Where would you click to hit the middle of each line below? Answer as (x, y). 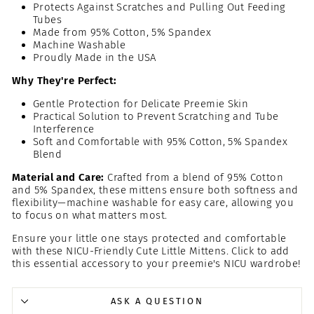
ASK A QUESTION (157, 301)
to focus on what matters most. (90, 215)
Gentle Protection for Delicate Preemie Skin (141, 103)
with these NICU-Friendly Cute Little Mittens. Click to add (151, 251)
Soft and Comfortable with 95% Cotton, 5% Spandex (160, 141)
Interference (64, 129)
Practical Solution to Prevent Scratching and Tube (156, 116)
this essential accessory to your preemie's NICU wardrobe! (157, 263)
